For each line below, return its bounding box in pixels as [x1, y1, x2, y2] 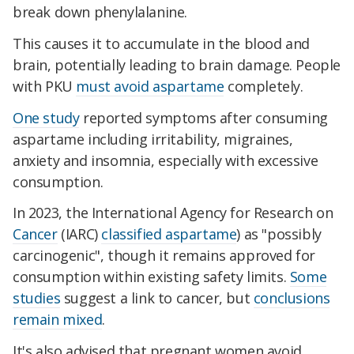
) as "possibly [236, 224, 322, 244]
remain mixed [13, 310, 103, 330]
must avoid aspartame [76, 76, 224, 96]
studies [13, 288, 61, 308]
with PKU [13, 76, 77, 96]
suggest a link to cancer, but [60, 288, 254, 308]
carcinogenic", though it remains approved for [13, 246, 316, 265]
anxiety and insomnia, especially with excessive [13, 150, 318, 170]
